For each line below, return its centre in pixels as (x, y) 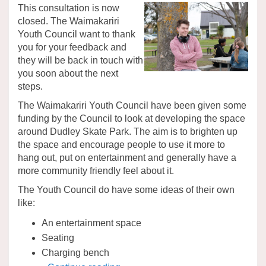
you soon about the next (68, 74)
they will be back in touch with (80, 61)
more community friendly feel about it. (96, 171)
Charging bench (75, 253)
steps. (30, 87)
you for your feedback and (72, 47)
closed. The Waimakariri (69, 21)
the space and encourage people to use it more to (121, 145)
